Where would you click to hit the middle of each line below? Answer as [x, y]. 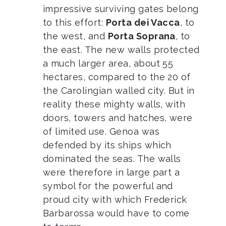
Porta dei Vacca [143, 22]
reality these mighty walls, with [114, 104]
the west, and [75, 36]
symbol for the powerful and [108, 186]
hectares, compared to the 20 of [117, 77]
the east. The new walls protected [121, 49]
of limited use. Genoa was [101, 131]
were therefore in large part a [111, 172]
